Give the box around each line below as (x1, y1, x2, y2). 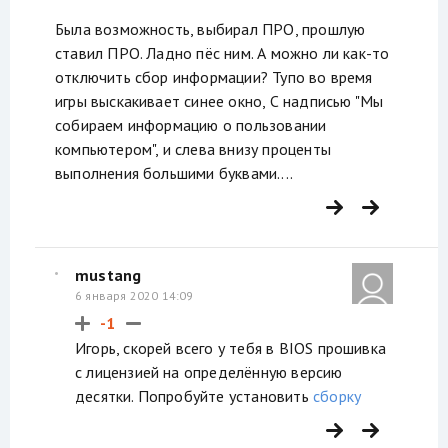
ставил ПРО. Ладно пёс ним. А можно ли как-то (55, 43, 390, 64)
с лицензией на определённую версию (75, 361, 343, 382)
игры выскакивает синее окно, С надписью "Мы (55, 91, 384, 112)
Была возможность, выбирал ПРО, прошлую (55, 19, 366, 40)
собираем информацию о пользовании (55, 115, 327, 136)
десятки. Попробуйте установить (75, 385, 313, 406)
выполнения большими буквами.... (55, 163, 293, 184)
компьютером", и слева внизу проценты (55, 139, 331, 160)
